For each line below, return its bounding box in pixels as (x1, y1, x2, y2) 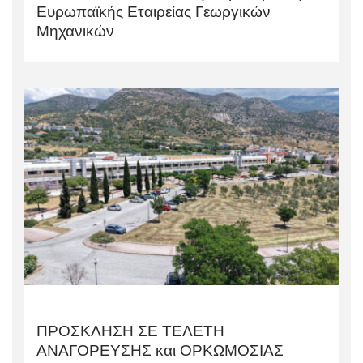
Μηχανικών (36, 23, 114, 41)
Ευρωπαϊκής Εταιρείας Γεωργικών (36, 3, 271, 21)
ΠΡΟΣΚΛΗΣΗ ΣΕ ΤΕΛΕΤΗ (36, 322, 224, 340)
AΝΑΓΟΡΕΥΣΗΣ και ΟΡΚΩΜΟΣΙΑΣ (36, 341, 284, 359)
